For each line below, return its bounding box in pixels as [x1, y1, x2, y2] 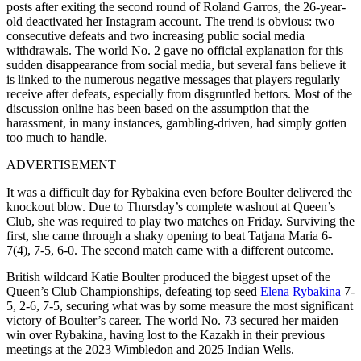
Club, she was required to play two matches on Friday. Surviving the [6, 214, 355, 228]
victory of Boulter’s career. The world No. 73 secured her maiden [6, 313, 338, 327]
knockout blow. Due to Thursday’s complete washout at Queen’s [6, 199, 335, 214]
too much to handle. [6, 130, 110, 144]
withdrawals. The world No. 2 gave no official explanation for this [6, 43, 343, 57]
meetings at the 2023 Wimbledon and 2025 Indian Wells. [6, 342, 294, 356]
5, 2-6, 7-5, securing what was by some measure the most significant [6, 298, 353, 313]
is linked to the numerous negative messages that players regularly [6, 72, 340, 86]
